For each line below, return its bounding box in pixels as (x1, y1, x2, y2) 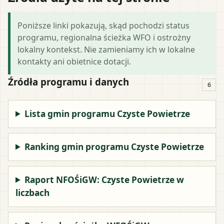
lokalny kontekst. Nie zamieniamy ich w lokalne (17, 43, 195, 55)
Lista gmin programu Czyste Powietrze (24, 107, 190, 119)
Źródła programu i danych (8, 75, 129, 88)
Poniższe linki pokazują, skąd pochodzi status (17, 19, 189, 31)
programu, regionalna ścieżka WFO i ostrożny (17, 31, 190, 43)
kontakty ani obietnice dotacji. (17, 55, 131, 67)
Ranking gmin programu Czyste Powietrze (24, 140, 204, 152)
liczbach (15, 186, 49, 198)
